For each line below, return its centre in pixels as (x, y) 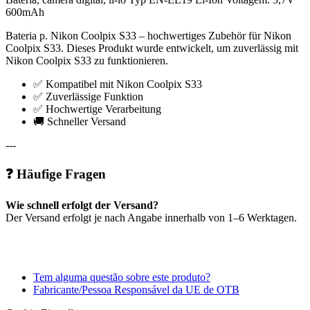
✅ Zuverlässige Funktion (88, 96)
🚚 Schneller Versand (80, 121)
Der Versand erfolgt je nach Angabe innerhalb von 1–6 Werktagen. (151, 218)
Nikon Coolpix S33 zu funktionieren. (87, 60)
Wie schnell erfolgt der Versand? (82, 206)
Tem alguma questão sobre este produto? (122, 277)
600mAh (25, 12)
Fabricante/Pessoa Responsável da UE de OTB (136, 290)
